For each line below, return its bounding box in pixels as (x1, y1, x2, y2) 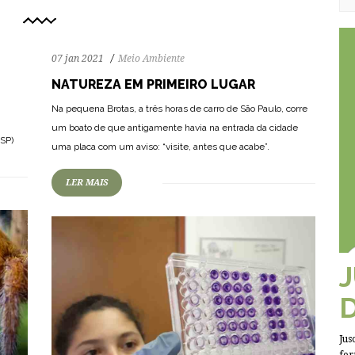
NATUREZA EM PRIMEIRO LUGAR (52, 77, 255, 92)
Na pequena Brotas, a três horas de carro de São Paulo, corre (52, 103, 307, 114)
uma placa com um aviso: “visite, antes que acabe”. (52, 141, 269, 152)
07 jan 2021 (52, 53, 104, 64)
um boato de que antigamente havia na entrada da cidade (52, 122, 298, 133)
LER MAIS (66, 177, 108, 188)
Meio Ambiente (118, 53, 185, 64)
